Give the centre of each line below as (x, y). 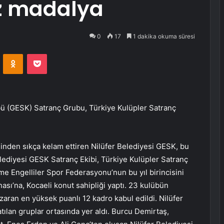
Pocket (57, 54)
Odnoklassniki (44, 54)
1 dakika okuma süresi (163, 36)
